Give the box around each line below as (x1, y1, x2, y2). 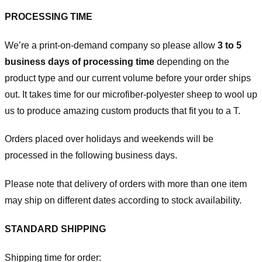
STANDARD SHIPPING (5, 223, 106, 234)
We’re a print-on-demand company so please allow (5, 40, 218, 50)
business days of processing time (5, 56, 157, 67)
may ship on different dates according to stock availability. (5, 195, 242, 206)
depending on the (157, 56, 229, 67)
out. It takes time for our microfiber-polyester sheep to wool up (5, 89, 257, 99)
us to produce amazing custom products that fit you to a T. (5, 105, 240, 116)
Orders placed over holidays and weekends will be (5, 134, 213, 144)
